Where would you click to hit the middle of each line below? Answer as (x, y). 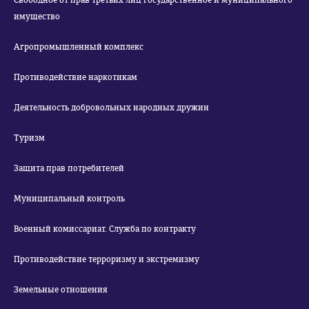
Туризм (29, 138)
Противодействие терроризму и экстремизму (107, 259)
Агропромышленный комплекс (79, 47)
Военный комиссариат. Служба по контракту (105, 229)
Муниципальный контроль (69, 199)
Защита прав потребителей (69, 168)
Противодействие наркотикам (76, 77)
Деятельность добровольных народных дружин (111, 108)
